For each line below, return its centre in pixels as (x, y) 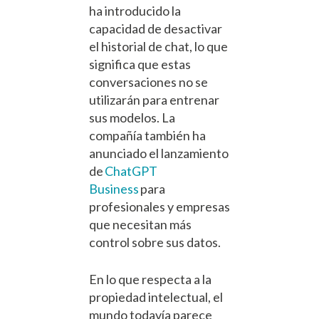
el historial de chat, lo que (158, 47)
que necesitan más (140, 225)
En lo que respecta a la (150, 279)
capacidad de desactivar (156, 29)
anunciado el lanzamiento (159, 153)
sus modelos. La (132, 118)
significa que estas (140, 64)
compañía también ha (147, 136)
